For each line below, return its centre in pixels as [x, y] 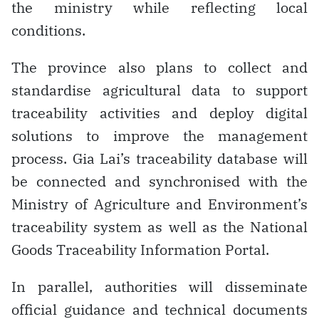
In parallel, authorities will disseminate [159, 286]
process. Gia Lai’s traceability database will [159, 158]
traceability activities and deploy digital [159, 113]
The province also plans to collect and [159, 67]
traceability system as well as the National [159, 226]
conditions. [48, 30]
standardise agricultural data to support [159, 90]
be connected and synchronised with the [159, 181]
